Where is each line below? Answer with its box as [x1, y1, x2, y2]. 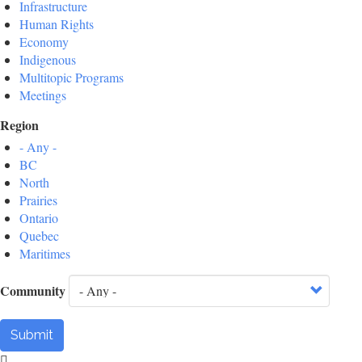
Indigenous [19, 51, 76, 69]
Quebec [19, 227, 59, 245]
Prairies [19, 192, 57, 209]
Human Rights [19, 15, 94, 33]
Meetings [19, 86, 66, 104]
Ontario [19, 209, 58, 227]
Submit [11, 327, 53, 343]
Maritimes [19, 245, 70, 263]
